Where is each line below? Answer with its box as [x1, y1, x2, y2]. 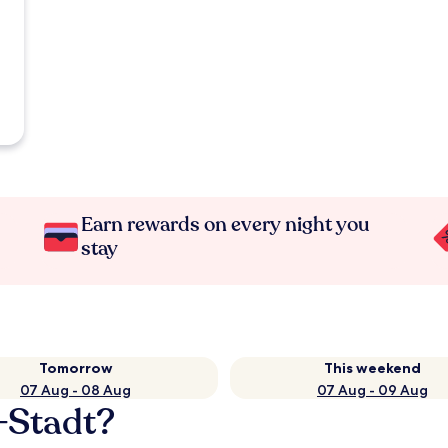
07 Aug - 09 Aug [317, 381, 428, 399]
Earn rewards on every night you [81, 211, 371, 238]
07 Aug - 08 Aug [20, 381, 131, 399]
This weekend [324, 359, 421, 377]
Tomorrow [38, 359, 113, 377]
